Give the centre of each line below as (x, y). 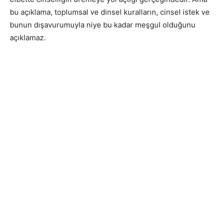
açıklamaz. (28, 37)
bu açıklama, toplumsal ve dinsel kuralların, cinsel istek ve (110, 12)
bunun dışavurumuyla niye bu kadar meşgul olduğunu (103, 25)
